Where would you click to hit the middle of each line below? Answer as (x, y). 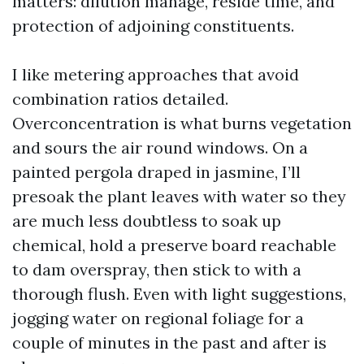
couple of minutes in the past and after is (169, 342)
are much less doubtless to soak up (147, 221)
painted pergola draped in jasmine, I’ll (156, 172)
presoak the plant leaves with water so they (179, 196)
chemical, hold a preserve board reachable (174, 245)
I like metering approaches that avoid (156, 74)
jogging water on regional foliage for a (158, 318)
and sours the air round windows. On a (160, 147)
